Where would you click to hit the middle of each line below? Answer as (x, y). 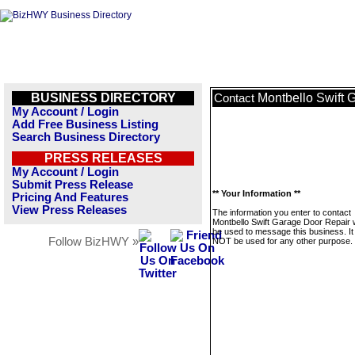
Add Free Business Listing (85, 124)
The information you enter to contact (282, 212)
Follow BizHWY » (94, 242)
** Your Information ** (256, 193)
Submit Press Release (73, 185)
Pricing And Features (70, 197)
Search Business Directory (86, 137)
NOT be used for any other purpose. (282, 241)
